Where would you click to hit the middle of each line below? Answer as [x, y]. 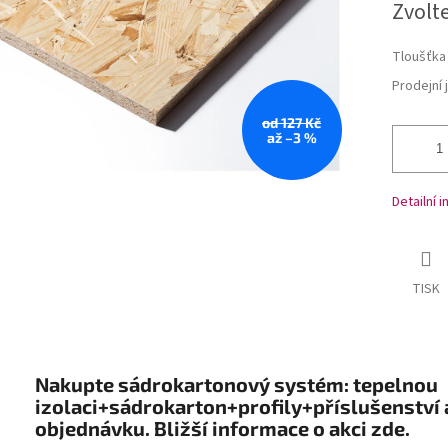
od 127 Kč [291, 122]
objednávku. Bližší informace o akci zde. [222, 427]
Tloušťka [418, 57]
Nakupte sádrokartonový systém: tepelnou [236, 383]
